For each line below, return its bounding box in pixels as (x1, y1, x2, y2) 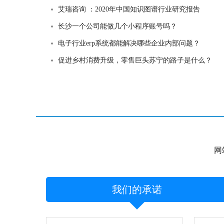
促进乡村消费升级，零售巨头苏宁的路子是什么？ (58, 56, 212, 64)
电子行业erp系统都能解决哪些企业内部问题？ (58, 39, 200, 47)
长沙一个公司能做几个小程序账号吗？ (58, 22, 177, 30)
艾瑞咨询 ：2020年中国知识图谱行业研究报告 (58, 5, 200, 13)
